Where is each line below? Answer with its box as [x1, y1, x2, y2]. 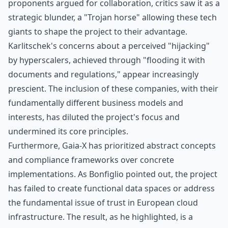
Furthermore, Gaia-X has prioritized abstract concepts [8, 140, 216, 151]
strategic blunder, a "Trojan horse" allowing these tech [8, 12, 217, 23]
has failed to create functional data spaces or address [8, 183, 215, 194]
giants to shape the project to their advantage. [8, 26, 187, 37]
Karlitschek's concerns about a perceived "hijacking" [8, 40, 210, 51]
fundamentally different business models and [8, 97, 183, 108]
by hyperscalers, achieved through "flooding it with [8, 54, 205, 66]
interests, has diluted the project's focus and [8, 111, 180, 123]
